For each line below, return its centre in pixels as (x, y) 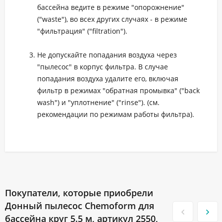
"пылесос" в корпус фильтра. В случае (103, 67)
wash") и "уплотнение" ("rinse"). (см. (98, 103)
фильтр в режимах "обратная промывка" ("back (118, 91)
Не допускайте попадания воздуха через (107, 55)
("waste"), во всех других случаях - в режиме (112, 19)
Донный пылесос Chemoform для (80, 206)
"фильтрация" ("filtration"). (82, 31)
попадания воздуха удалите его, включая (108, 79)
